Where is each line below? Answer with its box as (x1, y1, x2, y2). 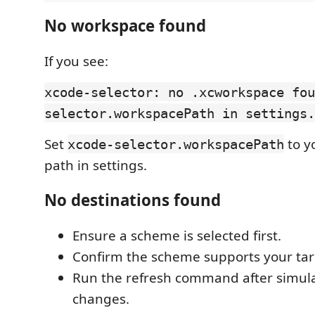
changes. (72, 289, 129, 308)
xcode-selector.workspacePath (67, 136, 284, 152)
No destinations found (44, 189, 221, 211)
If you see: (44, 51, 108, 70)
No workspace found (44, 15, 206, 37)
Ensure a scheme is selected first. (72, 226, 281, 245)
